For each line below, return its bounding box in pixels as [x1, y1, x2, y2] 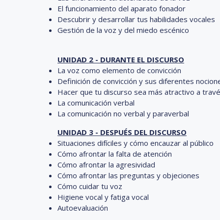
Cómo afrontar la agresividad [57, 159, 155, 169]
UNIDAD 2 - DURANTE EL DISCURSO [57, 54, 184, 64]
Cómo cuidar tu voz [57, 181, 122, 191]
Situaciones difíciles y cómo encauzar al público [57, 137, 214, 148]
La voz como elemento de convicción [57, 65, 181, 75]
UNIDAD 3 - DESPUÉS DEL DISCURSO [57, 127, 187, 137]
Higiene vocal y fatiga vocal [57, 192, 149, 202]
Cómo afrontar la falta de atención [57, 148, 172, 159]
